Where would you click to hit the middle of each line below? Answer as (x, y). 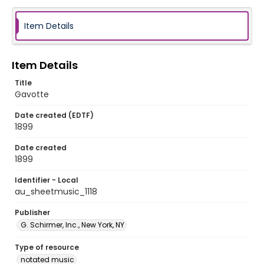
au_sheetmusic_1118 (56, 192)
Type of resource (47, 247)
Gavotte (32, 94)
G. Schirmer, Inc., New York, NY (72, 225)
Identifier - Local (47, 180)
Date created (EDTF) (54, 115)
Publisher (32, 212)
